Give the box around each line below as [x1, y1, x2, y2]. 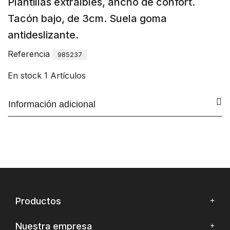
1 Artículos [44, 70, 86, 81]
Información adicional [8, 99, 95, 109]
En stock [8, 70, 42, 81]
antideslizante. [8, 29, 79, 41]
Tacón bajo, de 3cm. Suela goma [8, 12, 167, 25]
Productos [15, 196, 61, 206]
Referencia [8, 49, 50, 59]
